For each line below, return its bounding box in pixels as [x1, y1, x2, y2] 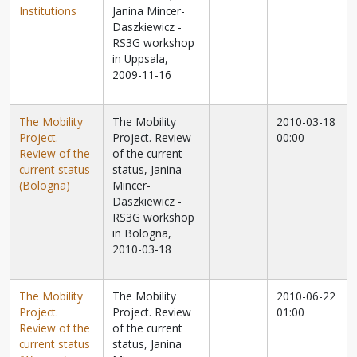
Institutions [19, 3, 77, 19]
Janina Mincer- [112, 3, 186, 19]
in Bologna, [112, 226, 172, 241]
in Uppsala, [112, 51, 169, 67]
